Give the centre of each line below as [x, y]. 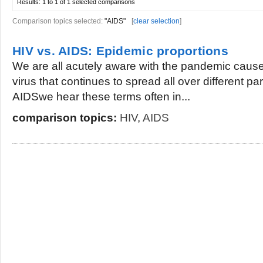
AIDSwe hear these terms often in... [101, 97]
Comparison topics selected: [58, 21]
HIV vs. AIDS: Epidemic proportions [120, 51]
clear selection [156, 21]
